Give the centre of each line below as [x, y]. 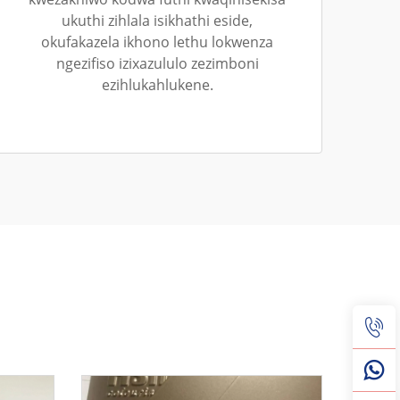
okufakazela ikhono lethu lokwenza [157, 42]
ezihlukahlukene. [157, 85]
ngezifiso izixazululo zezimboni [157, 63]
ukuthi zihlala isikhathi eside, [157, 21]
